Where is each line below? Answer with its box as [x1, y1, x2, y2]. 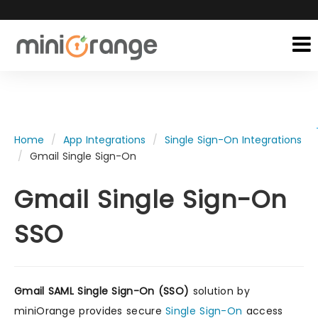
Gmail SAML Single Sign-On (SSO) [14, 284, 190, 298]
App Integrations [63, 133, 146, 147]
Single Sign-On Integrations [165, 133, 302, 147]
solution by [189, 284, 250, 298]
